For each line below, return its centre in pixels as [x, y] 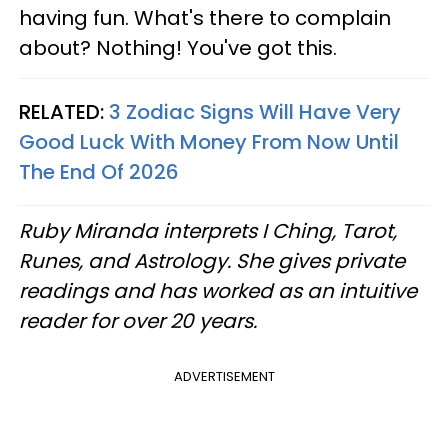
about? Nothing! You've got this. [180, 48]
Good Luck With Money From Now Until [209, 142]
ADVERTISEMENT [224, 376]
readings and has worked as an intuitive [218, 291]
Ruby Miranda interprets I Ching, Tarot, [208, 231]
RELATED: [64, 112]
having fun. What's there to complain [205, 18]
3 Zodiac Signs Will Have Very [255, 112]
